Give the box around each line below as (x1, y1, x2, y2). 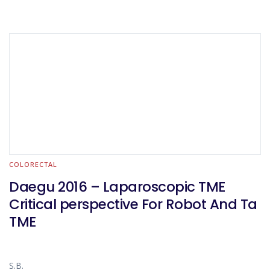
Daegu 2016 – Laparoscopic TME (9, 177, 225, 196)
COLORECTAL (9, 160, 57, 169)
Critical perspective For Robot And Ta (9, 195, 257, 214)
